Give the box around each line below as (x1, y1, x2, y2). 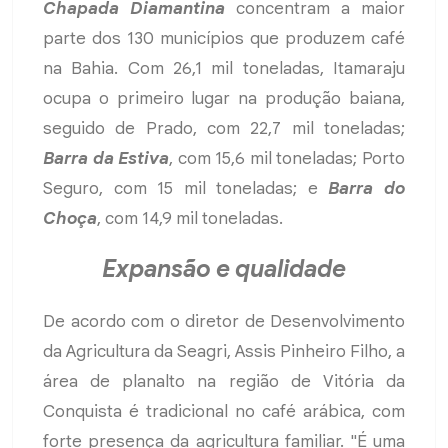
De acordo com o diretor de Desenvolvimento (43, 311, 405, 333)
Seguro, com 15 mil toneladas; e (43, 178, 329, 200)
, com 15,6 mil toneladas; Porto (169, 148, 406, 170)
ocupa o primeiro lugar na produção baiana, (43, 88, 405, 110)
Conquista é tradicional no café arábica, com (43, 401, 405, 423)
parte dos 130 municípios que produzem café (43, 28, 405, 50)
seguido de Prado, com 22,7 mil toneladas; (43, 118, 405, 140)
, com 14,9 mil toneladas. (97, 208, 283, 230)
